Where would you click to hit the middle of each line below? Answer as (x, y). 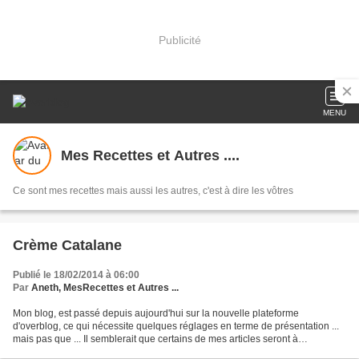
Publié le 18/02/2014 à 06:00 (76, 275)
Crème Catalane (67, 245)
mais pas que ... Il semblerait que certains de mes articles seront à (155, 339)
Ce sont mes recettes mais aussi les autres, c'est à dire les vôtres (153, 191)
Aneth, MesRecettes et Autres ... (105, 288)
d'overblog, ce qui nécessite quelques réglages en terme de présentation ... (176, 326)
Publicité (179, 40)
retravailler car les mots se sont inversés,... (105, 352)
